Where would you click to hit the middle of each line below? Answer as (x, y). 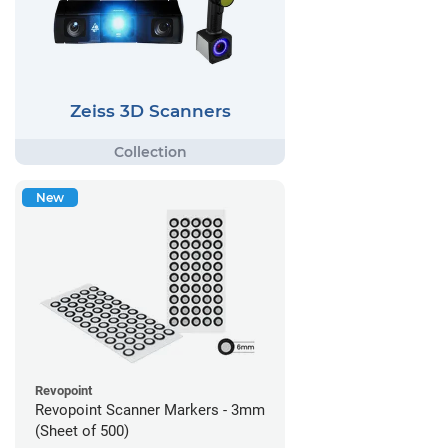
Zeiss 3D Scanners (150, 110)
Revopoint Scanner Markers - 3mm (150, 410)
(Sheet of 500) (82, 431)
